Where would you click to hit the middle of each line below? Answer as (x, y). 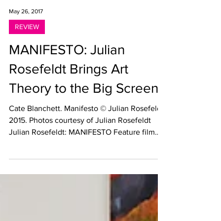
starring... (25, 182)
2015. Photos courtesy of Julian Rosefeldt (80, 159)
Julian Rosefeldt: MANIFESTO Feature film (82, 170)
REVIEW (27, 65)
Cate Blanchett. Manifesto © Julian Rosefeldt (86, 147)
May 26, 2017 (26, 50)
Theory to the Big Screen (84, 127)
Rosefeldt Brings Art (69, 107)
